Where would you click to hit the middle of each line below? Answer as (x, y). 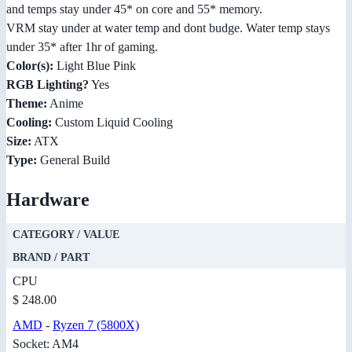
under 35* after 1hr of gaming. (82, 47)
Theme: (27, 104)
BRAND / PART (51, 258)
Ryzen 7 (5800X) (96, 325)
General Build (73, 160)
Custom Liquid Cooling (112, 123)
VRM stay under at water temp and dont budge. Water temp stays (168, 28)
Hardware (48, 200)
